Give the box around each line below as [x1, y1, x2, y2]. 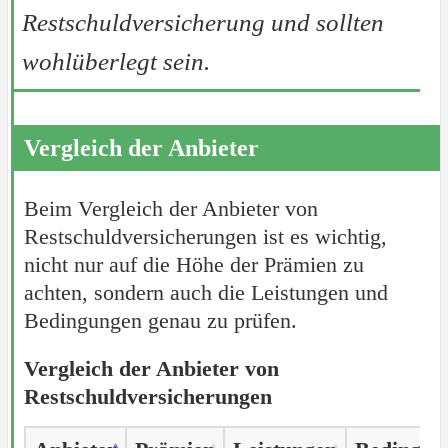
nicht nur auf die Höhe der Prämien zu [23, 251, 364, 277]
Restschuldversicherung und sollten [21, 8, 384, 36]
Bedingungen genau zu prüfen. [23, 307, 297, 333]
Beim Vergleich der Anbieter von [23, 195, 318, 221]
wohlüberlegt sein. [21, 47, 210, 75]
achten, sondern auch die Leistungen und [23, 279, 388, 305]
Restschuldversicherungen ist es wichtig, [23, 223, 387, 249]
